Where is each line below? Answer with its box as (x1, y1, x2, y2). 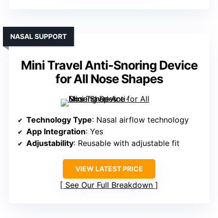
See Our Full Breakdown (65, 180, 153, 190)
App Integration (26, 127, 86, 137)
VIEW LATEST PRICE (75, 164, 143, 173)
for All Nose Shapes (55, 72, 163, 87)
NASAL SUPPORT (10, 32, 67, 41)
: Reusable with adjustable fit (73, 138, 180, 148)
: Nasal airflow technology (92, 115, 189, 125)
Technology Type (26, 115, 92, 125)
